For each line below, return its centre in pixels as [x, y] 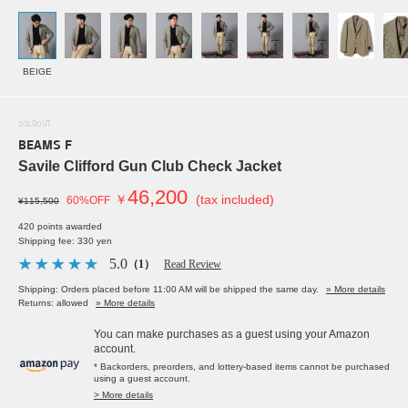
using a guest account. [142, 379]
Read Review [193, 265]
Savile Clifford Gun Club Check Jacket [150, 167]
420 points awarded [60, 227]
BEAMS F [45, 147]
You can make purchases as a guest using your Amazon [232, 335]
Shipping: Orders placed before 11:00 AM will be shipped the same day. [168, 290]
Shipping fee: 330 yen [65, 241]
